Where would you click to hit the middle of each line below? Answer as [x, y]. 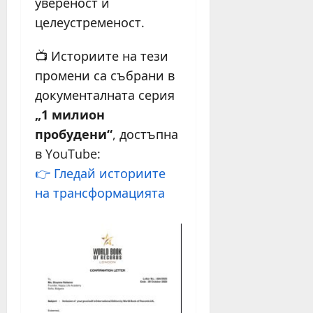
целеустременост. [90, 23]
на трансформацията [100, 193]
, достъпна [145, 134]
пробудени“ [74, 134]
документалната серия [105, 95]
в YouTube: [68, 154]
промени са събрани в [105, 76]
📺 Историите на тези [102, 56]
